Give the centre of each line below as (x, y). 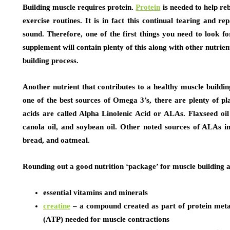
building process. (51, 61)
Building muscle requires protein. (79, 7)
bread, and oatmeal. (56, 140)
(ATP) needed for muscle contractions (106, 219)
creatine (57, 206)
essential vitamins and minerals (95, 193)
